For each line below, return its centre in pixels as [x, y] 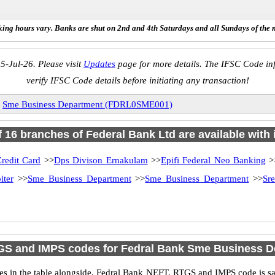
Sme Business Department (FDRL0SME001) [87, 104]
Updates [99, 64]
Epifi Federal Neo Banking [213, 160]
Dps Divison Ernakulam [101, 160]
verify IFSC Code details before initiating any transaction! [137, 80]
